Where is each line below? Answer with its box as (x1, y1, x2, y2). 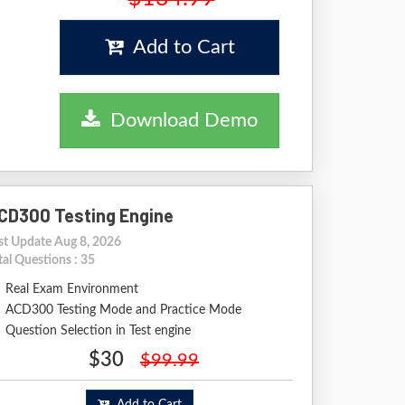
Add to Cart (122, 37, 235, 57)
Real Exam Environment (5, 283, 138, 296)
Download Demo (99, 110, 259, 130)
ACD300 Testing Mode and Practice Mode (5, 304, 241, 316)
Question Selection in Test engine (5, 325, 191, 337)
